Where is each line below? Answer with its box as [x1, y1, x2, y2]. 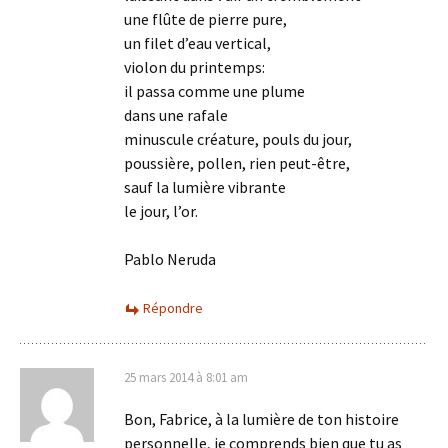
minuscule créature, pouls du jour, [124, 129, 352, 149]
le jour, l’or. [124, 201, 198, 221]
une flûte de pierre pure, [124, 9, 287, 29]
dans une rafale [124, 105, 228, 125]
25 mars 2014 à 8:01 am [124, 369, 248, 386]
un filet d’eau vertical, [124, 33, 271, 53]
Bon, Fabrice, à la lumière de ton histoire [124, 409, 399, 429]
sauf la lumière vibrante [124, 177, 286, 197]
